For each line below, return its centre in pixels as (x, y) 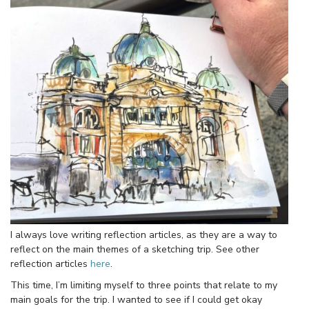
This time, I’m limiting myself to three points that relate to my (144, 285)
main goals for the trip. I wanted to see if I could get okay (136, 299)
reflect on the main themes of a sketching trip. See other (135, 249)
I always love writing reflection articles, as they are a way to (144, 235)
